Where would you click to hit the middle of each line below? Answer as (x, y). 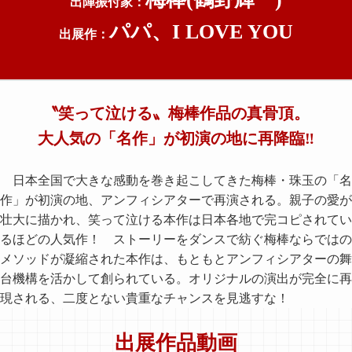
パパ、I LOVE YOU (201, 31)
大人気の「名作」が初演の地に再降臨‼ (176, 138)
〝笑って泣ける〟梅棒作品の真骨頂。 (176, 113)
